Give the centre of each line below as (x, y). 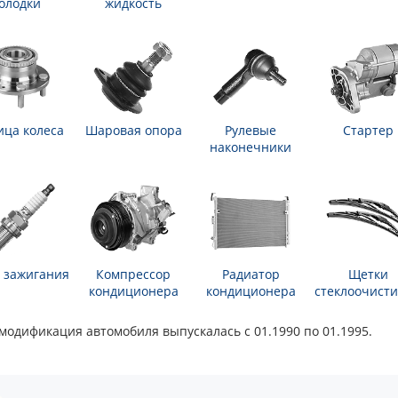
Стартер (368, 131)
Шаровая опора (133, 131)
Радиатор (251, 275)
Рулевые (251, 131)
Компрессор (133, 275)
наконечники (251, 147)
